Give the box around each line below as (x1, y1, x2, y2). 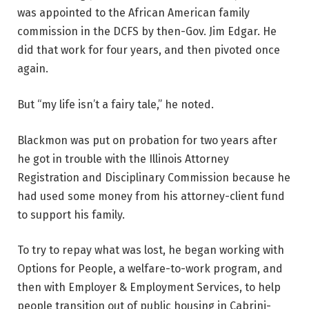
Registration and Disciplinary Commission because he (17, 170, 290, 184)
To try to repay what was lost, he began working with (17, 243, 284, 257)
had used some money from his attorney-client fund (17, 189, 285, 203)
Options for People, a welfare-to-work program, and (17, 262, 283, 276)
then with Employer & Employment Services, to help (17, 281, 281, 295)
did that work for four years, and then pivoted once (17, 43, 280, 57)
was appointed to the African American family (17, 6, 250, 20)
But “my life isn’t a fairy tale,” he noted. (17, 97, 214, 111)
